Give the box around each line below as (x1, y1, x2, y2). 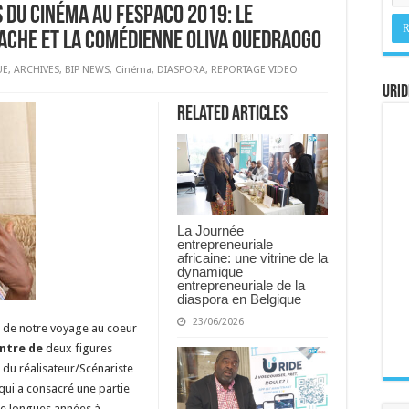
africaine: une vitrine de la (177, 249, 328, 266)
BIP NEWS (65, 64, 110, 76)
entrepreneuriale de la (177, 277, 305, 293)
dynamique (177, 263, 243, 279)
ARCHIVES (14, 64, 59, 76)
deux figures (46, 341, 112, 355)
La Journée (177, 222, 244, 238)
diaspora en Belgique (177, 290, 301, 307)
